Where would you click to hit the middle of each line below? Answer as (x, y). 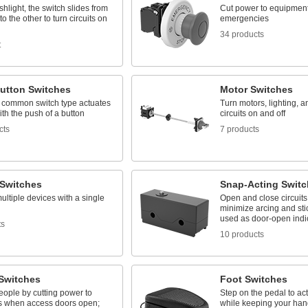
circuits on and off (252, 113)
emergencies (244, 19)
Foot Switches (253, 279)
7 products (239, 129)
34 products (242, 34)
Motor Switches (256, 89)
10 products (242, 234)
